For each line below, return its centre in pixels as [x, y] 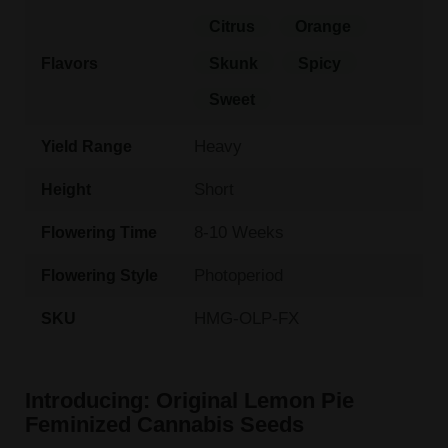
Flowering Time [98, 232]
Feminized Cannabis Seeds [164, 424]
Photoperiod [239, 274]
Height [65, 189]
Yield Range [86, 146]
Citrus [232, 26]
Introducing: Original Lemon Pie [189, 400]
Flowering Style [99, 275]
